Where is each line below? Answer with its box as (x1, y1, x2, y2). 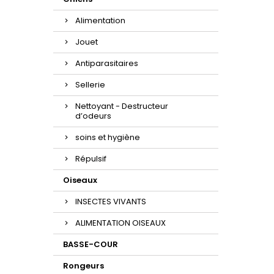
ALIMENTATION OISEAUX (75, 217, 166, 229)
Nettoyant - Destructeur (75, 100, 168, 112)
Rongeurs (63, 260, 104, 272)
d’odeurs (75, 110, 111, 122)
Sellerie (75, 79, 105, 91)
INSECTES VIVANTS (75, 196, 146, 207)
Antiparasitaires (75, 57, 138, 69)
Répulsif (75, 153, 106, 165)
